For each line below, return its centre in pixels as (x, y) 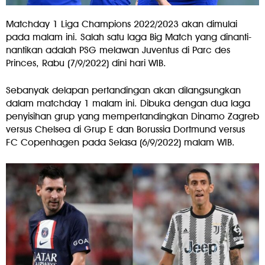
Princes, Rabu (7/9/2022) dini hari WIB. (86, 63)
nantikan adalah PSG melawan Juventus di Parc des (118, 50)
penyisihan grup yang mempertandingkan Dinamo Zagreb (132, 116)
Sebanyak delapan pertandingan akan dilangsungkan (123, 90)
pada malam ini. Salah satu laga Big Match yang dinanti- (129, 37)
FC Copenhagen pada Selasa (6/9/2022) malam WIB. (120, 142)
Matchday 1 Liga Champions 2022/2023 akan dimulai (122, 24)
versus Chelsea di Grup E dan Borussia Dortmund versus (125, 129)
